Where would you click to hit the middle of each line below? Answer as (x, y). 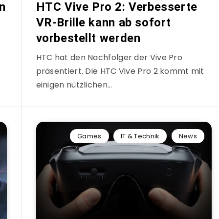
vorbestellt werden (88, 38)
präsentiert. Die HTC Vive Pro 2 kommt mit (120, 71)
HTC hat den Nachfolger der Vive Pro (109, 57)
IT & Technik (140, 136)
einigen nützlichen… (74, 85)
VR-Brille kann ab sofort (103, 22)
